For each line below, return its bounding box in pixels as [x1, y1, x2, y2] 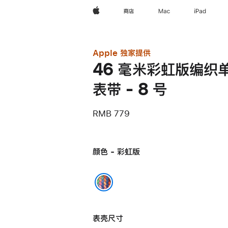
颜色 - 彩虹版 [93, 147, 140, 156]
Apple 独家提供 [93, 48, 151, 57]
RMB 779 [93, 109, 130, 118]
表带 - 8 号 [93, 81, 167, 98]
